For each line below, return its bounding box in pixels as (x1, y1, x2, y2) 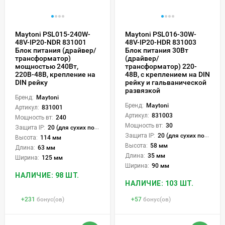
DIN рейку (15, 78, 48, 86)
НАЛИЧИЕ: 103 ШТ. (125, 179, 193, 187)
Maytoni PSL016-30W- (125, 30, 196, 38)
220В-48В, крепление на (15, 70, 95, 78)
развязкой (125, 86, 160, 94)
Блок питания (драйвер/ (15, 46, 96, 54)
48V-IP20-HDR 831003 (125, 38, 196, 46)
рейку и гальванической (125, 78, 206, 86)
